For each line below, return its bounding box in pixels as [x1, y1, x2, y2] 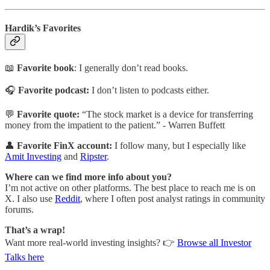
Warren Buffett [168, 120, 225, 131]
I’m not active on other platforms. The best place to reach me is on [5, 183, 256, 193]
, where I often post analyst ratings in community [80, 193, 265, 204]
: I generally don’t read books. [74, 63, 188, 74]
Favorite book [17, 63, 74, 74]
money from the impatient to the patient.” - [5, 120, 166, 131]
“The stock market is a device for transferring [80, 109, 253, 120]
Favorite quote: [17, 109, 80, 120]
